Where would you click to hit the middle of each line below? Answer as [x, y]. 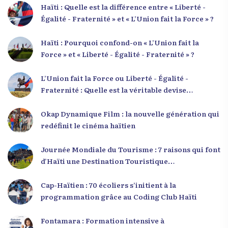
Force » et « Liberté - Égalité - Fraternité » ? [118, 54]
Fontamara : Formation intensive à [103, 221]
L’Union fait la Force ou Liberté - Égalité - [115, 78]
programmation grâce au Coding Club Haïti [119, 197]
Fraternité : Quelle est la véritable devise [113, 90]
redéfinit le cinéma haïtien [88, 125]
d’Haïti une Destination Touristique [104, 161]
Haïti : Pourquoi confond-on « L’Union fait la [120, 42]
